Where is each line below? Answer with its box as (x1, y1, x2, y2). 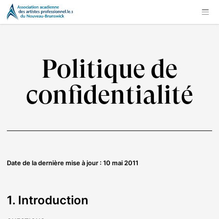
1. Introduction (7, 193, 88, 208)
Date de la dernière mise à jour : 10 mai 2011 (7, 159, 138, 167)
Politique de (42, 58, 177, 84)
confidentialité (26, 84, 193, 110)
